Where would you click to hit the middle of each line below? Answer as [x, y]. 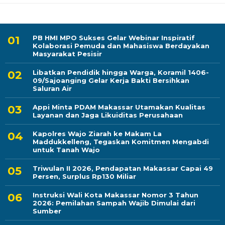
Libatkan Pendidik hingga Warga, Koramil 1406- [121, 73]
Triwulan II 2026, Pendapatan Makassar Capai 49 [123, 168]
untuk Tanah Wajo [66, 150]
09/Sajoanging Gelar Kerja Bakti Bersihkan [111, 81]
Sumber [47, 211]
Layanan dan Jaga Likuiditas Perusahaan [108, 115]
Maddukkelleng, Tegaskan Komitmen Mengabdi [121, 142]
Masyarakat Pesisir [67, 54]
